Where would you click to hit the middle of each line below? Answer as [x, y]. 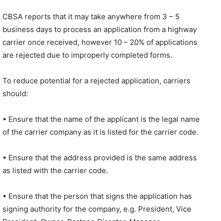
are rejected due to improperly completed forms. [87, 55]
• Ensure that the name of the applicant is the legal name [101, 119]
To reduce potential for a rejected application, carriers [96, 81]
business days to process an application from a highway [100, 29]
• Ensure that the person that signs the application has [97, 196]
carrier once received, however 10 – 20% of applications [100, 42]
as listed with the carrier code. [55, 170]
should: [15, 93]
